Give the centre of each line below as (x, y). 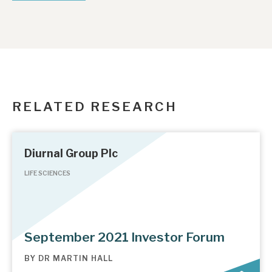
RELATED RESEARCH (95, 106)
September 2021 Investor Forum (124, 237)
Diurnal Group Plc (71, 154)
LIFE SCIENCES (47, 174)
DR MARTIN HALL (76, 258)
